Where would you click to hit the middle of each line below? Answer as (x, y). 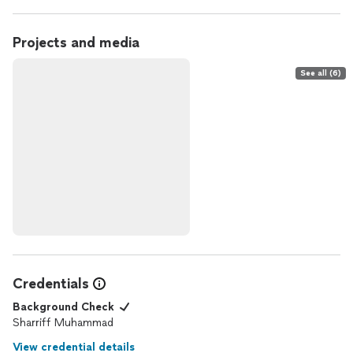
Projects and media (76, 43)
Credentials (51, 284)
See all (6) (321, 73)
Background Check (63, 307)
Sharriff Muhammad (63, 323)
